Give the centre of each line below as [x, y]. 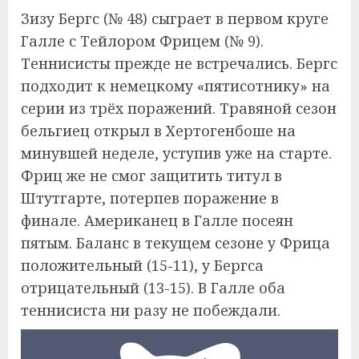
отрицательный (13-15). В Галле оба [153, 287]
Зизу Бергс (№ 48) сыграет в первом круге [175, 18]
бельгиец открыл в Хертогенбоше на [158, 130]
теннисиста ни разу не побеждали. [151, 310]
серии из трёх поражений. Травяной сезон [179, 108]
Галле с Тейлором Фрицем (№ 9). [142, 40]
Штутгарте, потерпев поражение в [150, 198]
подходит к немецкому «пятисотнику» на [175, 85]
